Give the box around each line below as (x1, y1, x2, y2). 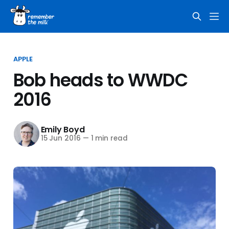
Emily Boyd (40, 124, 85, 136)
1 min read (88, 133, 128, 144)
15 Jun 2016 (40, 133, 81, 144)
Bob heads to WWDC (13, 67, 188, 93)
